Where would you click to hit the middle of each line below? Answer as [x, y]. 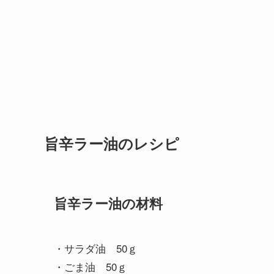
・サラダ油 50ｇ [96, 248]
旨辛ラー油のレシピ [112, 143]
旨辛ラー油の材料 [108, 203]
